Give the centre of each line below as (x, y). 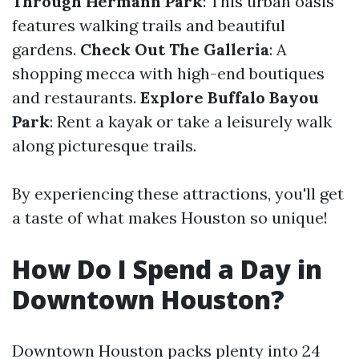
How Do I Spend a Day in (167, 269)
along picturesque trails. (104, 145)
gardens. (46, 49)
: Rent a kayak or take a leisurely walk (191, 121)
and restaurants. (76, 97)
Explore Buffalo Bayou (230, 97)
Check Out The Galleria (175, 49)
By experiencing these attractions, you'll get (178, 194)
